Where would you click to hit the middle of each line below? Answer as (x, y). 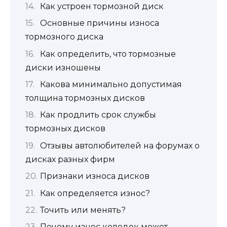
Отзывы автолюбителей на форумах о (120, 145)
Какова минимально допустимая (111, 85)
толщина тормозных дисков (85, 98)
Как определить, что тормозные (108, 54)
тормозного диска (64, 37)
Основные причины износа (100, 23)
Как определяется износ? (95, 193)
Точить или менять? (83, 210)
